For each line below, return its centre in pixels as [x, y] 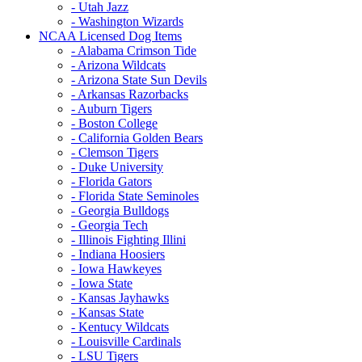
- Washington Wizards [127, 21]
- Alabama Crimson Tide [134, 50]
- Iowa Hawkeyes [116, 268]
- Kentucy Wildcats [120, 326]
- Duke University [117, 166]
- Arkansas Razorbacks [130, 94]
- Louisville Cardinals [126, 341]
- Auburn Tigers [112, 108]
